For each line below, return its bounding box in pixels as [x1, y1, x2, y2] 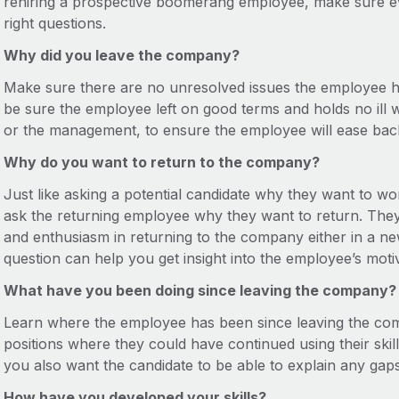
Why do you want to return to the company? [3, 153, 320, 171]
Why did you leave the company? [3, 46, 240, 64]
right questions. [3, 14, 106, 32]
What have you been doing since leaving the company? [3, 281, 396, 299]
